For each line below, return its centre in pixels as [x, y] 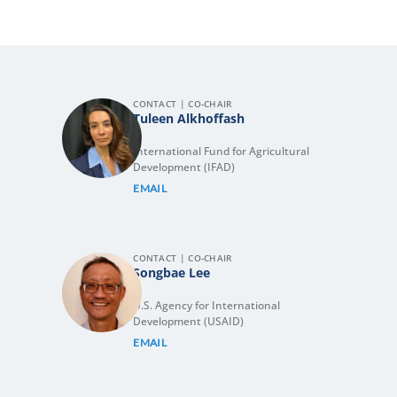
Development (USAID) [189, 321]
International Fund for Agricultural [222, 151]
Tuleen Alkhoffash [189, 118]
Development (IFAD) [184, 167]
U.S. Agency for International [207, 305]
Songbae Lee [172, 272]
